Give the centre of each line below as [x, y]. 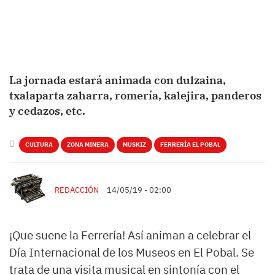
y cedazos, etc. [47, 111]
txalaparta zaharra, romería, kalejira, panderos [135, 96]
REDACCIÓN [77, 190]
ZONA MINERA [88, 145]
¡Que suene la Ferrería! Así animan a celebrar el [130, 235]
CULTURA [39, 145]
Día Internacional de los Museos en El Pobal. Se [132, 253]
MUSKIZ [134, 145]
